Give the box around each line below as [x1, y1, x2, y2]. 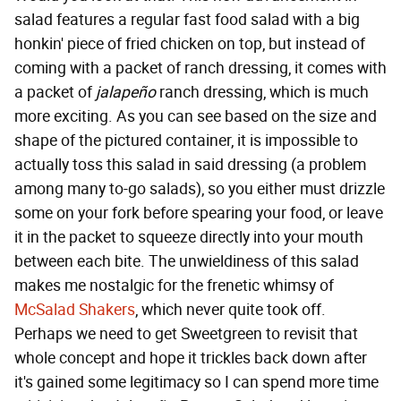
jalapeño [96, 82, 156, 103]
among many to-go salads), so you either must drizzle [14, 179, 385, 200]
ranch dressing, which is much [156, 82, 369, 103]
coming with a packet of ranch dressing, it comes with [14, 58, 387, 79]
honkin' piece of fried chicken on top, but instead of [14, 34, 365, 55]
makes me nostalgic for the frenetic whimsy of [14, 276, 334, 296]
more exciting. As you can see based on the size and [14, 107, 377, 127]
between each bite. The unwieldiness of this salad [14, 252, 359, 272]
